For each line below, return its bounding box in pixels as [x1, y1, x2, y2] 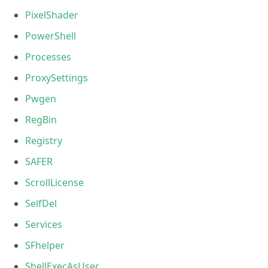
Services [25, 217, 63, 231]
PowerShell [25, 29, 77, 42]
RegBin [25, 112, 57, 126]
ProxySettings [25, 71, 89, 84]
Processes [25, 50, 72, 63]
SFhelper [25, 238, 65, 252]
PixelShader [25, 8, 79, 22]
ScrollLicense [25, 175, 84, 189]
